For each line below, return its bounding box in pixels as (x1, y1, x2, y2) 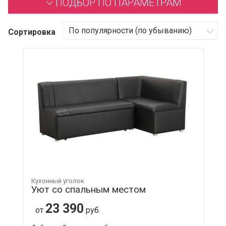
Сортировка (8, 27, 55, 37)
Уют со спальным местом (31, 183, 146, 195)
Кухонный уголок (31, 177, 84, 185)
